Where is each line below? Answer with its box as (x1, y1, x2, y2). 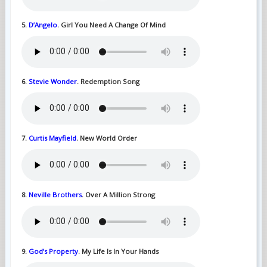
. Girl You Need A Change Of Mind (57, 20, 166, 29)
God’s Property (28, 246, 78, 256)
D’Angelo (28, 20, 57, 29)
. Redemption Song (76, 76, 139, 86)
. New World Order (76, 133, 137, 142)
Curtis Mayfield (28, 133, 76, 142)
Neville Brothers (28, 190, 82, 199)
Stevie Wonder (28, 76, 77, 86)
